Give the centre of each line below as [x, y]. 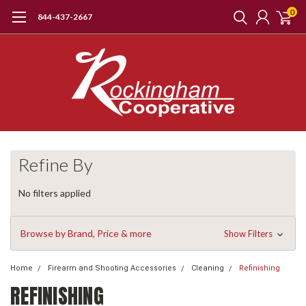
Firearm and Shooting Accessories [112, 268]
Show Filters [249, 233]
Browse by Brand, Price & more [86, 233]
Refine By [56, 165]
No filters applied [55, 193]
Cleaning [208, 268]
